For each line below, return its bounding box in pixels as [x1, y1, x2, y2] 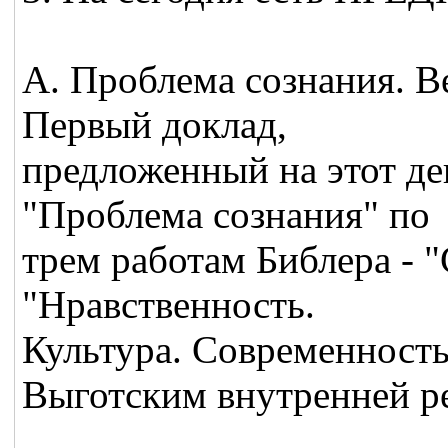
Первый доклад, [22, 103, 288, 147]
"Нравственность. [22, 283, 316, 327]
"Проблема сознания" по [22, 193, 431, 237]
